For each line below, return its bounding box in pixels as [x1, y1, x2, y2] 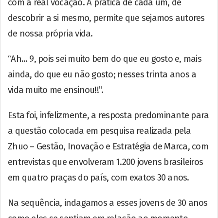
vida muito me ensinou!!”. [8, 84, 104, 95]
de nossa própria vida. [8, 28, 93, 39]
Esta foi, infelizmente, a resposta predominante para [8, 109, 209, 121]
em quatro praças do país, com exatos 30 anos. [8, 172, 189, 183]
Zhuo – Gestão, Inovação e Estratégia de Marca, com [8, 141, 209, 152]
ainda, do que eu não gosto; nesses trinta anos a [8, 69, 197, 80]
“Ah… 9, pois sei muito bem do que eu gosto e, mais [8, 53, 202, 64]
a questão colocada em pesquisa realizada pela [8, 125, 191, 136]
